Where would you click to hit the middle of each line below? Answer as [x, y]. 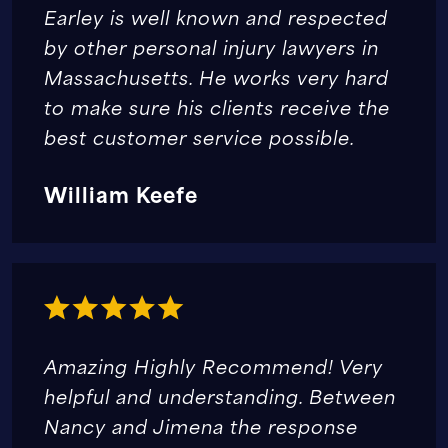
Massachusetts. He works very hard [216, 77]
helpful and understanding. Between [220, 396]
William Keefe [121, 194]
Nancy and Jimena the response [201, 426]
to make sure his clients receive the [217, 107]
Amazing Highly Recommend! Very [213, 366]
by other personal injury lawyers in [211, 47]
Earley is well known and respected [216, 17]
